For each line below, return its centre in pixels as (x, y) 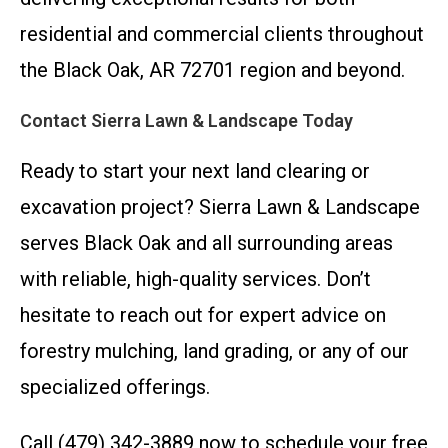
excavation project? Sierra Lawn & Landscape (220, 207)
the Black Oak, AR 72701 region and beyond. (212, 70)
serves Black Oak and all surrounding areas (206, 243)
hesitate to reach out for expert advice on (203, 315)
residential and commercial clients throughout (222, 34)
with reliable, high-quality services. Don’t (195, 279)
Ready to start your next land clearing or (195, 171)
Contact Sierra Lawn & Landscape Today (186, 121)
